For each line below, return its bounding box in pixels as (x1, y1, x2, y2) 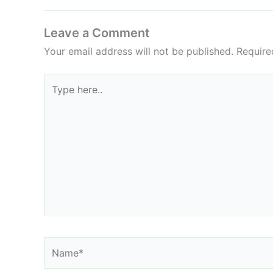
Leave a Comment (44, 25, 150, 40)
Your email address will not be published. (44, 44, 233, 57)
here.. (43, 90, 68, 103)
